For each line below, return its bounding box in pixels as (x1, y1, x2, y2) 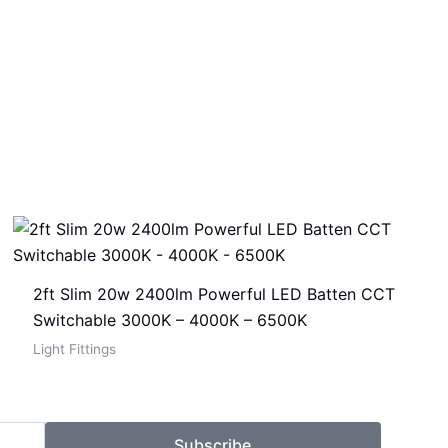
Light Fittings (32, 340, 116, 357)
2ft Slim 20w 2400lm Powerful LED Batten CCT (32, 283, 395, 304)
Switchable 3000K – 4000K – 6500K (32, 309, 307, 330)
